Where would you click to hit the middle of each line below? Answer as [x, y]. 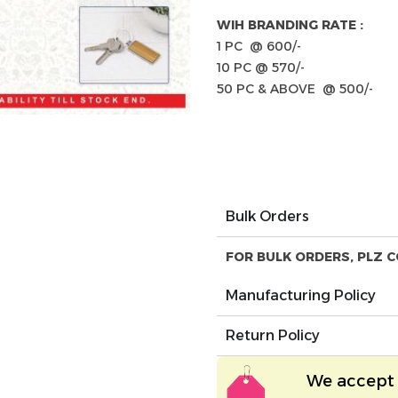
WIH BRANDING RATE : [290, 24]
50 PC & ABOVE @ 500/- [295, 88]
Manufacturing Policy [301, 295]
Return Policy [273, 335]
